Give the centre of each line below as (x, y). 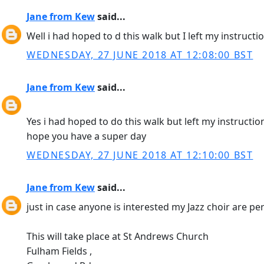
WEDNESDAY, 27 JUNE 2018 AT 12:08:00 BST (140, 55)
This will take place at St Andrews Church (118, 236)
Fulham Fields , (59, 251)
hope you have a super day (86, 136)
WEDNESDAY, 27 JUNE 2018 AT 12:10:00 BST (140, 155)
